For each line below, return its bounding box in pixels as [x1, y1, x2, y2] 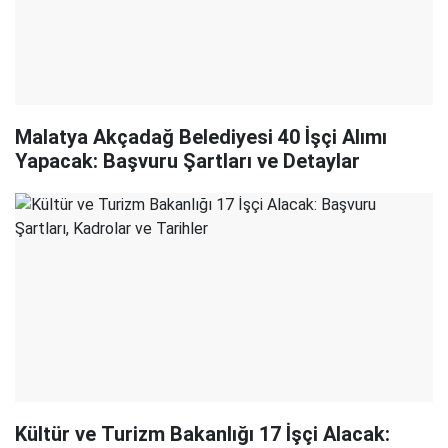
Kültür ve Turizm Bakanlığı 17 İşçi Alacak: [15, 422, 390, 446]
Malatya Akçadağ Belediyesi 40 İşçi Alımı [15, 125, 387, 149]
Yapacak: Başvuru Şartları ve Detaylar [15, 149, 360, 173]
